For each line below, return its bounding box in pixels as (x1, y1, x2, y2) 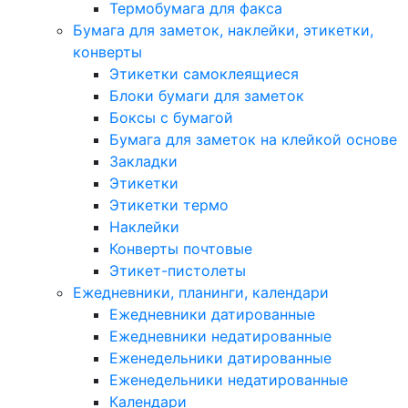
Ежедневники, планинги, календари (73, 283, 329, 301)
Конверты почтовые (109, 240, 252, 258)
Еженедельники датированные (109, 349, 331, 367)
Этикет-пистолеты (109, 261, 246, 280)
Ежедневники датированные (109, 305, 315, 323)
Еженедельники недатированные (109, 371, 348, 389)
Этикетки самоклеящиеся (109, 65, 299, 83)
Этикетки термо (109, 196, 229, 214)
